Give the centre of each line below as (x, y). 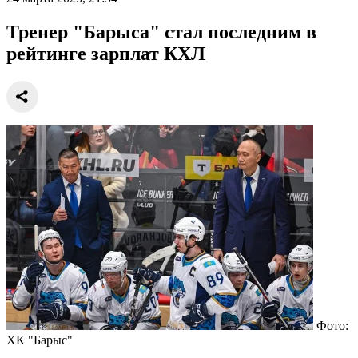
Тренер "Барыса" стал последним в (161, 32)
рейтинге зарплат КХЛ (106, 53)
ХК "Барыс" (40, 340)
